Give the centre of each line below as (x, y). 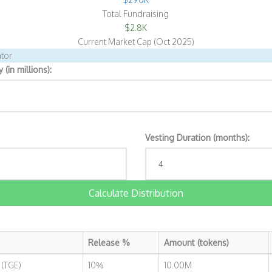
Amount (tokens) (196, 243)
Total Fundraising (136, 14)
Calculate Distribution (136, 193)
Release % (109, 243)
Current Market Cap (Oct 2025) (136, 42)
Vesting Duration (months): (197, 138)
